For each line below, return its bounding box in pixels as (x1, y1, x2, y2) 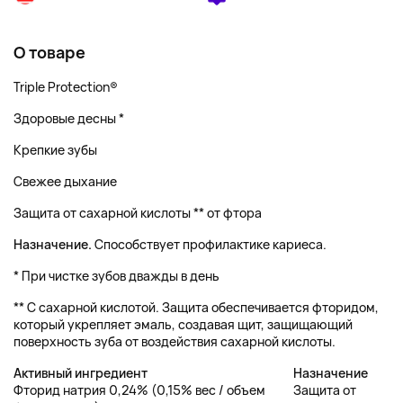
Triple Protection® (13, 78, 118, 95)
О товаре (13, 41, 85, 63)
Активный (13, 364, 72, 381)
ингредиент (75, 364, 148, 381)
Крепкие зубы (13, 141, 97, 158)
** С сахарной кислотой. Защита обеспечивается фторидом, (13, 299, 379, 316)
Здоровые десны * (13, 110, 124, 127)
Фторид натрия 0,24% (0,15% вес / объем (13, 381, 265, 399)
